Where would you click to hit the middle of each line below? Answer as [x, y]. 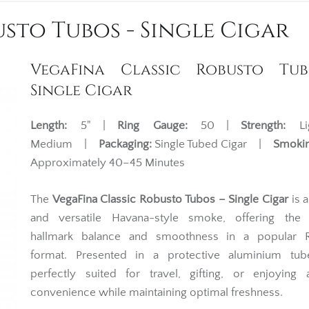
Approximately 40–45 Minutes [108, 163]
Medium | [64, 144]
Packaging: [125, 144]
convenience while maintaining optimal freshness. [157, 292]
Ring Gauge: [152, 126]
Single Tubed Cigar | [212, 144]
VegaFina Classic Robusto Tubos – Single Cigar [170, 199]
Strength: [263, 126]
